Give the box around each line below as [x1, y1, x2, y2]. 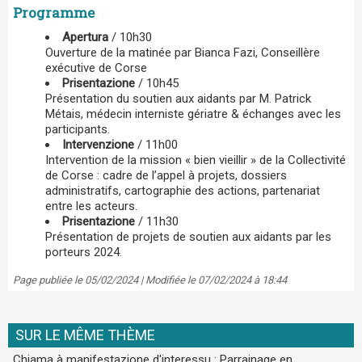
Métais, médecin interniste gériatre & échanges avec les [45, 106, 341, 121]
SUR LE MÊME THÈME [15, 326, 155, 343]
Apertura [70, 29, 108, 44]
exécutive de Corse [45, 60, 147, 75]
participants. [45, 121, 110, 137]
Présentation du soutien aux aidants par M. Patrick [45, 90, 311, 106]
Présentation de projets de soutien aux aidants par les [45, 229, 331, 244]
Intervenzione [62, 137, 137, 152]
